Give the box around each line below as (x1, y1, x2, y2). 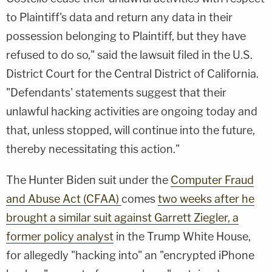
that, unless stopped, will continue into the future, (6, 123, 255, 137)
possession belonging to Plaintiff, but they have (6, 29, 246, 42)
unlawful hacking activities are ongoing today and (6, 104, 257, 118)
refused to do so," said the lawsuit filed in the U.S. (6, 48, 253, 61)
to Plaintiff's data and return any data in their (6, 10, 233, 24)
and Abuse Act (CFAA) (6, 192, 121, 205)
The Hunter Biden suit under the (6, 173, 171, 186)
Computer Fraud (171, 173, 254, 186)
